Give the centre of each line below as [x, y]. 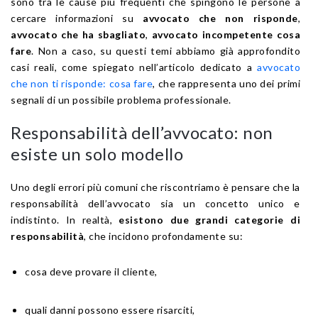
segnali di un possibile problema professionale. [121, 99]
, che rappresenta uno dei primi [226, 83]
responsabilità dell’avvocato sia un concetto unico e [155, 203]
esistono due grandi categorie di [210, 219]
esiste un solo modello [97, 153]
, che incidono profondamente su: [163, 236]
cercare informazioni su [77, 18]
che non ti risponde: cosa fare [82, 83]
